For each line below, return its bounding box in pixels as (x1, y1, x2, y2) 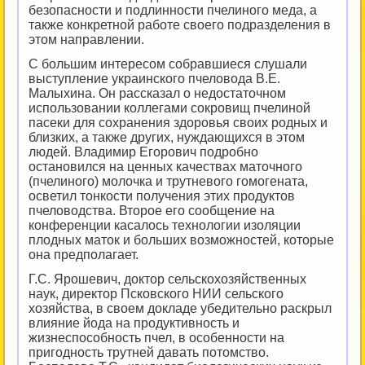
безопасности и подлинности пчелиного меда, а (29, 3, 317, 17)
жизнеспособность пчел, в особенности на (29, 331, 284, 345)
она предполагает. (29, 248, 139, 262)
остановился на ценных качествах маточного (29, 160, 302, 174)
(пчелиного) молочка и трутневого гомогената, (29, 174, 308, 188)
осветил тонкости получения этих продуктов (29, 189, 295, 203)
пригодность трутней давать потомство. (29, 345, 269, 359)
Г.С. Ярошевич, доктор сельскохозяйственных (29, 272, 306, 286)
